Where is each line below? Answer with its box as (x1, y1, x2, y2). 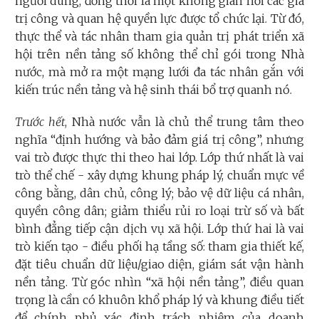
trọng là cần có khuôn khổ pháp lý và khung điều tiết (15, 293, 304, 308)
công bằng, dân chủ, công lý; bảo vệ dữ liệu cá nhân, (15, 186, 304, 201)
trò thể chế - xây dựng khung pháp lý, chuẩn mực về (15, 168, 304, 183)
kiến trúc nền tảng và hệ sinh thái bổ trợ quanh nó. (15, 83, 292, 98)
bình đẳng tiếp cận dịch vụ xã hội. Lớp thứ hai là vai (15, 221, 304, 236)
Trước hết (15, 115, 66, 130)
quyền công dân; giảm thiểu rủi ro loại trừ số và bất (15, 204, 304, 219)
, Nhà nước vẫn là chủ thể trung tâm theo (65, 115, 305, 130)
